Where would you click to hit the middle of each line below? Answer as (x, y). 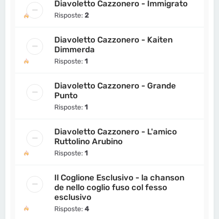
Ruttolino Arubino (89, 141)
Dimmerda (75, 49)
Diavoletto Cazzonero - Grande (115, 85)
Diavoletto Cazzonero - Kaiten (114, 39)
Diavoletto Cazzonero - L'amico (116, 131)
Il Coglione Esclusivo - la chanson (120, 177)
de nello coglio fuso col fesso (111, 187)
